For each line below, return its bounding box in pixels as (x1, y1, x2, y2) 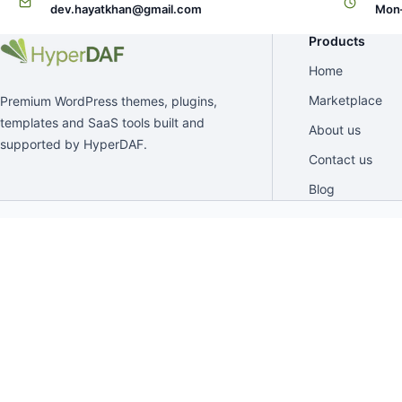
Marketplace (309, 92, 382, 108)
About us (309, 121, 361, 137)
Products (309, 32, 365, 48)
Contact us (309, 151, 372, 167)
